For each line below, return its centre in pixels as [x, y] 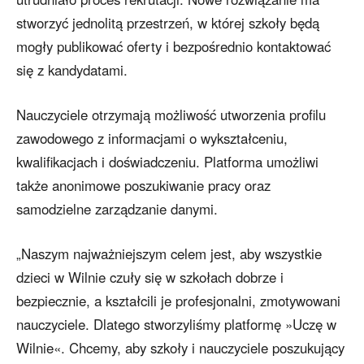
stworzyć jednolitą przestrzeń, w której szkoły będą [168, 23]
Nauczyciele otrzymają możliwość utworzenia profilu [171, 115]
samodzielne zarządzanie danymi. [117, 209]
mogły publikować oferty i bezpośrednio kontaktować [173, 47]
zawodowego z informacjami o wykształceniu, [152, 139]
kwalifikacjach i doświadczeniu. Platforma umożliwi [167, 162]
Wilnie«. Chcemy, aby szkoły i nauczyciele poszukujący [180, 348]
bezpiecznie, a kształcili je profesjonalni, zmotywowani [178, 301]
